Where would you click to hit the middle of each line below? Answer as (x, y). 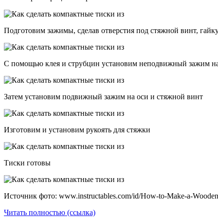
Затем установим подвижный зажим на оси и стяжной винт (103, 96)
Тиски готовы (27, 163)
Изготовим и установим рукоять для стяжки (77, 129)
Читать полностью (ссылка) (50, 212)
